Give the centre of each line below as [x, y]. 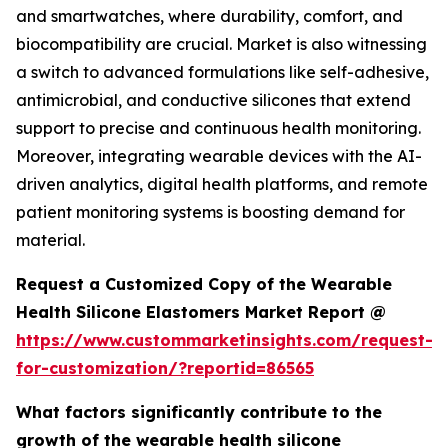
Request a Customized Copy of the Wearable [204, 283]
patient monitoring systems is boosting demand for [210, 211]
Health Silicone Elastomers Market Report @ [201, 311]
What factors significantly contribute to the [199, 411]
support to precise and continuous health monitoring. [218, 127]
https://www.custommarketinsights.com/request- [224, 339]
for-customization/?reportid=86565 [165, 367]
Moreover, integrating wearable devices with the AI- [219, 155]
